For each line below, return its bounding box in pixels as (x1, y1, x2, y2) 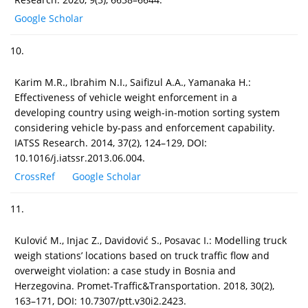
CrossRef (14, 169, 55, 183)
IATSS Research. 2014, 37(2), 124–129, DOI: (14, 135, 207, 149)
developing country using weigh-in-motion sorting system (14, 105, 280, 119)
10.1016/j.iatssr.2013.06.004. (14, 151, 145, 164)
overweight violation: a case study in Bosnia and (14, 263, 236, 277)
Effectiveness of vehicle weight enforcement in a (14, 90, 237, 104)
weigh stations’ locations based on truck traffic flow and (14, 248, 269, 262)
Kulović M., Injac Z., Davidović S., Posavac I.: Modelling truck (14, 233, 287, 247)
